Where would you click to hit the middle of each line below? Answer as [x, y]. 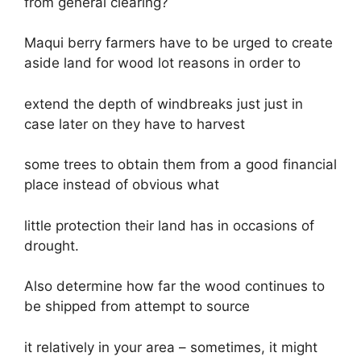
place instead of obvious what [122, 185]
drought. [52, 245]
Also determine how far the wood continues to [174, 286]
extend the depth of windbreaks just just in [164, 104]
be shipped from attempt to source [137, 306]
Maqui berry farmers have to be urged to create [178, 43]
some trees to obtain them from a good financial [180, 164]
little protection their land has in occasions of [169, 225]
